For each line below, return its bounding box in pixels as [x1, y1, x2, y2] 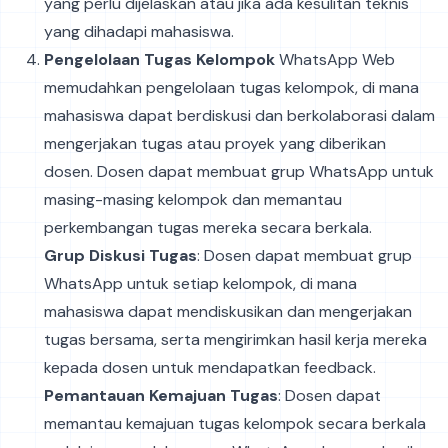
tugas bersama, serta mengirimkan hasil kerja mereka [44, 328, 427, 350]
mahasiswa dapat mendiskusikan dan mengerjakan [44, 300, 412, 322]
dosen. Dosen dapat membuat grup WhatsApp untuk [44, 160, 434, 182]
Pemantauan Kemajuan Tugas [44, 384, 278, 406]
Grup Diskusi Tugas [44, 244, 197, 266]
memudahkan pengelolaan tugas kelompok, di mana [44, 76, 419, 98]
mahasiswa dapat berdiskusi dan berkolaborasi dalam [44, 104, 435, 126]
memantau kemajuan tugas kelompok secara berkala [44, 412, 426, 434]
